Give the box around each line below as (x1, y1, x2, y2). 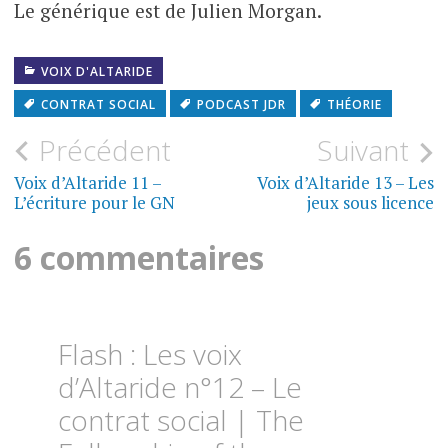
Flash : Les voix (58, 334, 243, 373)
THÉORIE (326, 96, 382, 114)
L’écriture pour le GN (13, 190, 175, 214)
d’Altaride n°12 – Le (58, 367, 303, 406)
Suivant (317, 130, 410, 169)
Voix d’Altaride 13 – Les (257, 170, 435, 194)
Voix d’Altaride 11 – (13, 170, 161, 194)
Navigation (12, 130, 186, 174)
